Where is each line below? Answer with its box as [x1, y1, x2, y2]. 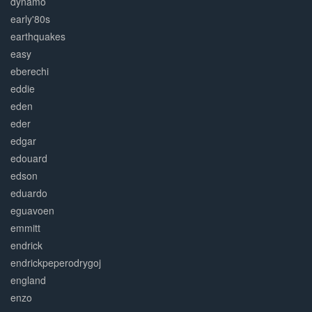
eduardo [10, 186, 47, 201]
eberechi [10, 64, 49, 79]
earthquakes [10, 29, 65, 44]
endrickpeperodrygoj [10, 256, 101, 270]
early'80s [10, 12, 50, 26]
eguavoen [10, 203, 54, 218]
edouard [10, 151, 47, 166]
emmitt [10, 221, 40, 235]
